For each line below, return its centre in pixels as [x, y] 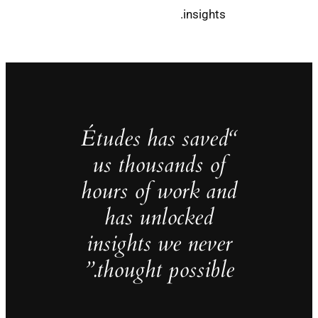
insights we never [159, 244]
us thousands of [159, 165]
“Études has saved [155, 139]
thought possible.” [165, 270]
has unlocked [159, 218]
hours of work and [159, 191]
